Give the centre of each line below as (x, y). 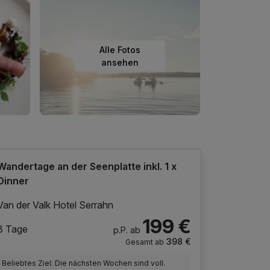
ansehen (120, 62)
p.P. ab (127, 230)
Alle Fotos (120, 49)
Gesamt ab (144, 242)
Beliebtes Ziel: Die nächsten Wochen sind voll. (84, 263)
